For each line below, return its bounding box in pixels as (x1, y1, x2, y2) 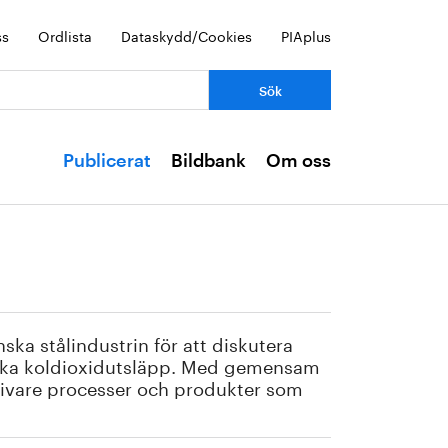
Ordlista (38, 24, 92, 46)
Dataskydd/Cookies (121, 24, 252, 46)
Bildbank (171, 152, 246, 170)
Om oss (266, 152, 331, 170)
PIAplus (281, 24, 331, 46)
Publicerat (63, 152, 151, 170)
